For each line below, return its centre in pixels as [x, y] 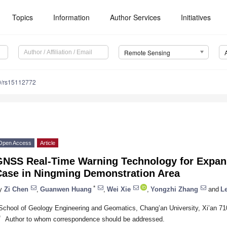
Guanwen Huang [66, 189]
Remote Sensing [147, 53]
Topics [23, 17]
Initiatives [196, 17]
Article [48, 143]
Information [72, 17]
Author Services [136, 17]
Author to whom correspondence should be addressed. [85, 219]
